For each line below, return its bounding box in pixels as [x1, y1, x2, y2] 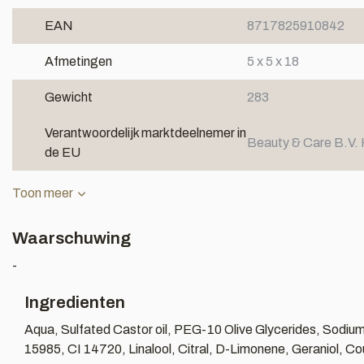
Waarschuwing [12, 229, 131, 247]
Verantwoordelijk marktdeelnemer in [45, 126, 246, 140]
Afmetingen [45, 54, 112, 68]
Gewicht [45, 90, 93, 104]
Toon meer [12, 186, 73, 200]
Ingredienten [24, 293, 125, 311]
